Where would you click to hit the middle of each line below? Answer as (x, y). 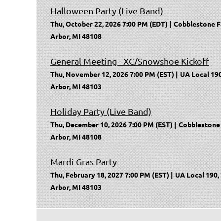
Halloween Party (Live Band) (107, 11)
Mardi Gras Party (84, 162)
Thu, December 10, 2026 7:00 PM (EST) (111, 125)
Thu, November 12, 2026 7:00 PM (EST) (112, 74)
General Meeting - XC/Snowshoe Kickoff (130, 61)
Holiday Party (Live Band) (101, 111)
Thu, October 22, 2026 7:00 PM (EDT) (109, 24)
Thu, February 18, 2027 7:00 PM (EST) (110, 175)
